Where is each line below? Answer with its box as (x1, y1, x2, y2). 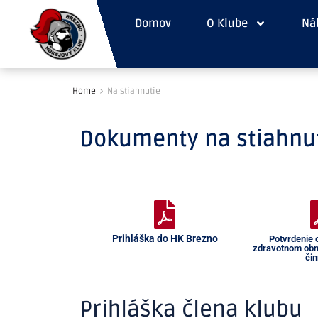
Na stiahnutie (107, 86, 160, 97)
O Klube (206, 16, 248, 31)
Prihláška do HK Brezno (111, 233, 218, 244)
